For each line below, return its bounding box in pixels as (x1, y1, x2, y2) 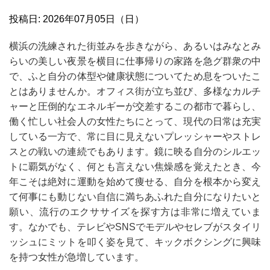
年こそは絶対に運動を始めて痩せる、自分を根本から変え (9, 177, 261, 187)
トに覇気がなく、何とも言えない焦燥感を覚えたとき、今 (9, 162, 261, 172)
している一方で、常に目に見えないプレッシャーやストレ (9, 131, 261, 142)
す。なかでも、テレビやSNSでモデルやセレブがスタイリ (9, 222, 261, 232)
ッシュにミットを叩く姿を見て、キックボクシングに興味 (9, 237, 261, 247)
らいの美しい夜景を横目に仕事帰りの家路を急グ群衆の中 (9, 56, 261, 66)
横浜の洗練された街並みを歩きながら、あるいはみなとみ (9, 41, 261, 51)
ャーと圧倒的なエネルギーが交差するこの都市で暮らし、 (9, 101, 261, 111)
